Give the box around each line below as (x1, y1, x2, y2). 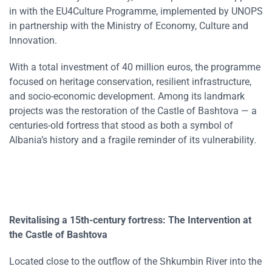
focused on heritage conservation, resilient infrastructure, (9, 75, 251, 87)
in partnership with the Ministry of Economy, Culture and (9, 19, 248, 32)
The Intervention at (168, 214, 251, 226)
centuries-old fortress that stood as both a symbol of (9, 119, 233, 131)
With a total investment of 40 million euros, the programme (9, 61, 260, 73)
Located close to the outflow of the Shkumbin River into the (9, 255, 262, 267)
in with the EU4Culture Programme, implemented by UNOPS (9, 5, 263, 17)
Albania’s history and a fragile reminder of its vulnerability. (9, 134, 256, 146)
